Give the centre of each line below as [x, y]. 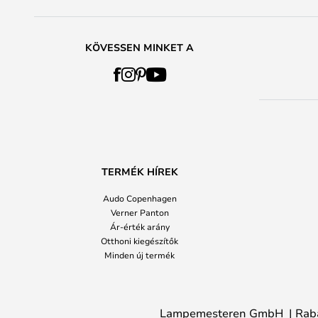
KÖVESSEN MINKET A [139, 47]
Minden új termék [139, 255]
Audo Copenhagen [139, 198]
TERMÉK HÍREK [139, 171]
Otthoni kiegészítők [139, 241]
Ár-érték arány [139, 226]
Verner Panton [139, 212]
